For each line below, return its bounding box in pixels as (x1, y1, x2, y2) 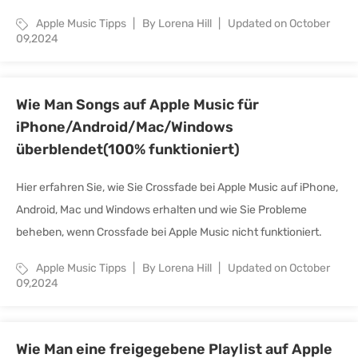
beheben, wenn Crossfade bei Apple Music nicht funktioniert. (16, 225, 322, 239)
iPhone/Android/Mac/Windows (16, 118, 233, 136)
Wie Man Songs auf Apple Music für (16, 96, 259, 113)
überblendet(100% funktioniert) (16, 141, 240, 158)
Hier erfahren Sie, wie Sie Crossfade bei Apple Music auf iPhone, (16, 181, 338, 194)
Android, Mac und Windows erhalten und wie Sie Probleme (16, 203, 307, 217)
